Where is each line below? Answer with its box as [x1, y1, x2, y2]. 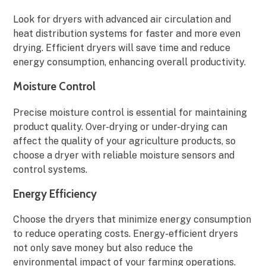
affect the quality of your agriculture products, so [13, 135, 236, 147]
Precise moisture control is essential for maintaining [13, 106, 248, 118]
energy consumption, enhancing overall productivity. [13, 56, 246, 68]
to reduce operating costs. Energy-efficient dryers [13, 228, 239, 240]
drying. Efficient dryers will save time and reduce [13, 42, 231, 53]
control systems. [13, 163, 88, 175]
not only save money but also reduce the [13, 242, 194, 254]
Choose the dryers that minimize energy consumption [13, 214, 252, 226]
